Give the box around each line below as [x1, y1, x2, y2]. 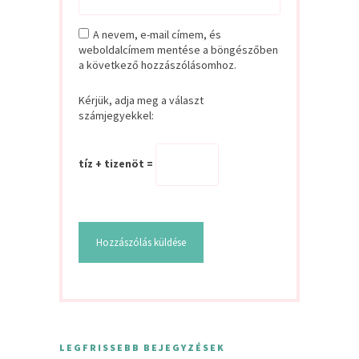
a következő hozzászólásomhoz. [79, 58, 236, 73]
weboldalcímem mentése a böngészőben [79, 42, 278, 58]
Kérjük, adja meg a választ [79, 93, 204, 108]
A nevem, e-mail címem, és [93, 27, 221, 42]
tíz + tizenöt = [79, 156, 155, 171]
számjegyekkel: [79, 108, 154, 123]
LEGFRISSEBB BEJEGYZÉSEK [59, 341, 225, 354]
